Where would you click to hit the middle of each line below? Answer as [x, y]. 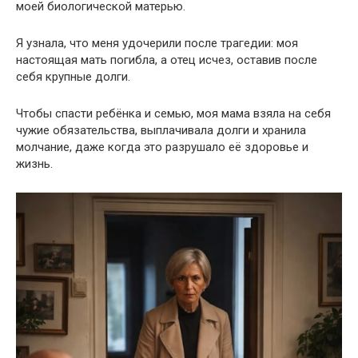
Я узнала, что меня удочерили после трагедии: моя [157, 44]
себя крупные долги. [73, 77]
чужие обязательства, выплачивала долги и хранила [161, 131]
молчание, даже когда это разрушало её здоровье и [162, 147]
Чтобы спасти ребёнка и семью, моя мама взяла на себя [173, 114]
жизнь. [34, 164]
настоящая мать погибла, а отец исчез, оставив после [167, 60]
